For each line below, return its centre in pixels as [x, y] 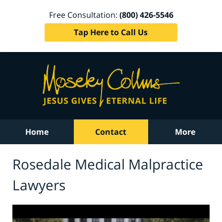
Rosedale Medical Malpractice [108, 164]
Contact [111, 132]
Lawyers [39, 185]
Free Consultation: [84, 15]
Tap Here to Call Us [111, 32]
